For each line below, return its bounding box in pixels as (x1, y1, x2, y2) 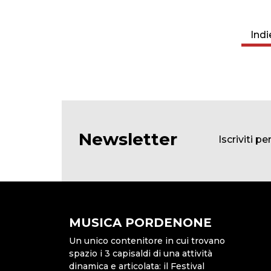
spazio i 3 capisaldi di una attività (69, 248, 212, 260)
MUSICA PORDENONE (69, 215, 212, 230)
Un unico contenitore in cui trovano (69, 235, 225, 247)
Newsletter (79, 129, 177, 150)
